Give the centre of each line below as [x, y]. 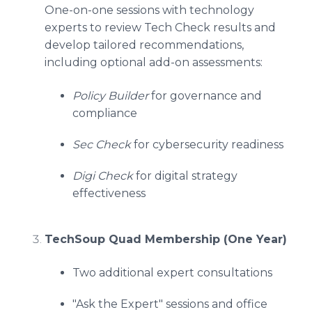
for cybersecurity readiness [207, 145]
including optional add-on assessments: [154, 62]
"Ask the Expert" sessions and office [170, 304]
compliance [105, 113]
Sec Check [102, 145]
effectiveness [109, 193]
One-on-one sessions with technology [149, 10]
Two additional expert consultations [172, 273]
